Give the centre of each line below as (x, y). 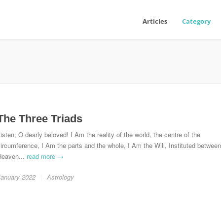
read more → (45, 156)
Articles (155, 21)
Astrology (60, 177)
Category (196, 21)
